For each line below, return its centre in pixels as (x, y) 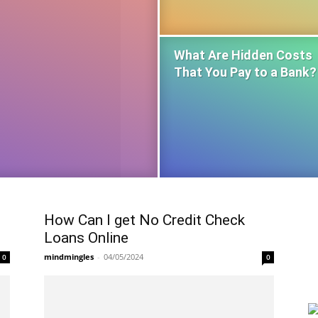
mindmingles (69, 257)
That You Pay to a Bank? (245, 72)
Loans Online (86, 238)
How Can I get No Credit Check (144, 220)
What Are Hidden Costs (243, 55)
